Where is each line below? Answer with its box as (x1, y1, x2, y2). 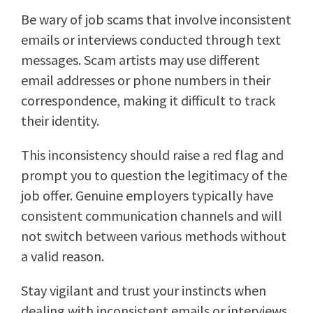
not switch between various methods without (21, 227, 286, 245)
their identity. (21, 112, 99, 130)
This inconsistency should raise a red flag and (21, 146, 284, 164)
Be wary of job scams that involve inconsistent (21, 10, 291, 29)
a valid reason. (21, 247, 104, 265)
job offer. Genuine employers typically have (21, 187, 273, 205)
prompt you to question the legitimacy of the (21, 166, 287, 184)
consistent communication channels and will (21, 207, 282, 225)
